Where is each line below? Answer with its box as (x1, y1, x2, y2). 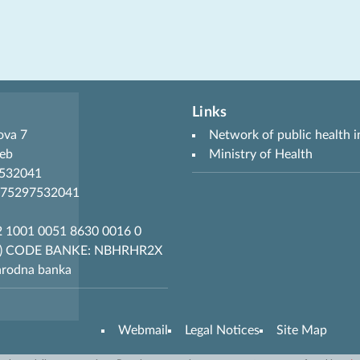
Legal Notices (184, 323, 260, 337)
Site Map (276, 323, 327, 337)
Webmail (117, 323, 168, 337)
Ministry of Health (209, 147, 313, 161)
